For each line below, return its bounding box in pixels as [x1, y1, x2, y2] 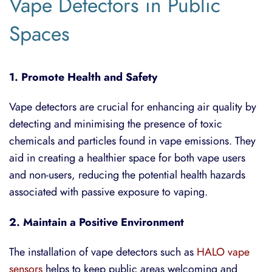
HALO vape [197, 244, 250, 260]
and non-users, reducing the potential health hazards [9, 167, 245, 183]
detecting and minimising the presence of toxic [9, 116, 222, 132]
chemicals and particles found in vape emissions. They [9, 133, 256, 149]
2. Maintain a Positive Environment [9, 214, 184, 229]
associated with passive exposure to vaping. [9, 184, 208, 200]
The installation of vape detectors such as [9, 244, 197, 260]
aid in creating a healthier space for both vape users [9, 150, 245, 166]
